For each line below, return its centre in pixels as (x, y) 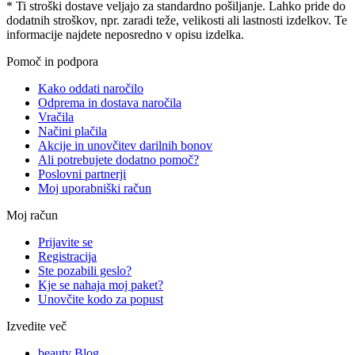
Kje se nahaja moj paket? (101, 285)
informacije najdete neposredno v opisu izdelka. (125, 35)
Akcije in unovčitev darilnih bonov (125, 146)
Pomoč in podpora (52, 62)
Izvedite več (36, 326)
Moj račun (32, 216)
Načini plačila (73, 132)
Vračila (56, 117)
